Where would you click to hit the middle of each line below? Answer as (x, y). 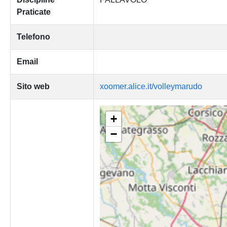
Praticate (33, 12)
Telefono (33, 37)
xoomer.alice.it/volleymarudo (151, 87)
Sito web (33, 87)
